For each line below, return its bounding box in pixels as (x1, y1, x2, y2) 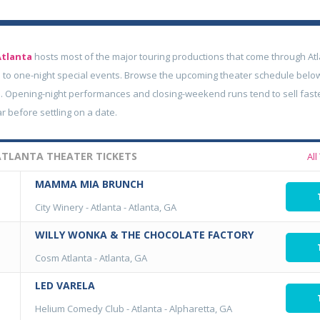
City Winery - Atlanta (35, 201, 121, 214)
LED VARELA (35, 279, 95, 292)
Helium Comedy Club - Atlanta (35, 302, 162, 315)
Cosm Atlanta (35, 251, 92, 264)
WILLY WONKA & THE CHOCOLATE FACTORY (35, 228, 254, 241)
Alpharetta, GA (169, 302, 232, 315)
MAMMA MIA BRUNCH (35, 177, 144, 191)
